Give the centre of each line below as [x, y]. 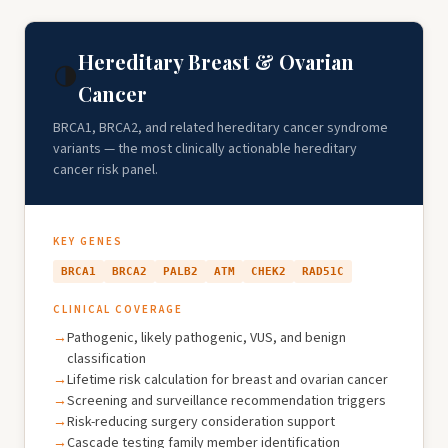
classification [106, 359]
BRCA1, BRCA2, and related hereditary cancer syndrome [220, 128]
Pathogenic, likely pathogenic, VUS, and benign [206, 338]
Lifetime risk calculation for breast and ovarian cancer [227, 380]
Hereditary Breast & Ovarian [216, 61]
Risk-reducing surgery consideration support [201, 422]
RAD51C [323, 271]
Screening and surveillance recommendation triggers [226, 401]
